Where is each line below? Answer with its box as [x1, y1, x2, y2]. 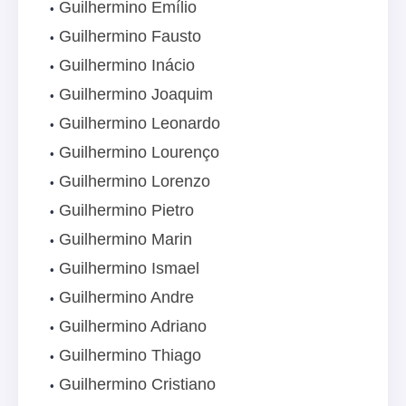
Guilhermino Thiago [59, 346, 201, 365]
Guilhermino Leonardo [59, 114, 220, 133]
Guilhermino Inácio [59, 56, 195, 75]
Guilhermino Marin [59, 230, 192, 249]
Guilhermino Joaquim [59, 85, 213, 104]
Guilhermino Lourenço [59, 143, 219, 162]
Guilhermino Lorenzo [59, 172, 210, 191]
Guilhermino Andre [59, 288, 194, 307]
